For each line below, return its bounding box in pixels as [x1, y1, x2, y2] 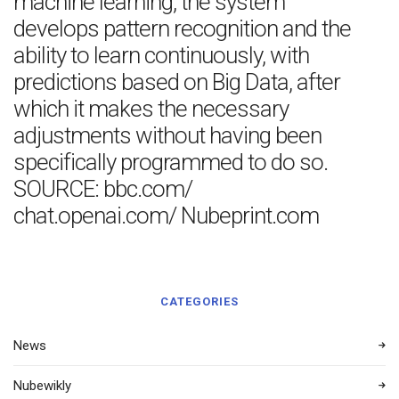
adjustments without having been [13, 122, 322, 149]
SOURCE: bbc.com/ [13, 175, 192, 202]
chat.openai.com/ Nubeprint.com [13, 202, 319, 229]
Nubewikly [13, 378, 71, 394]
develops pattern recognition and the [13, 15, 351, 42]
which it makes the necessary [13, 95, 289, 122]
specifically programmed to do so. [13, 149, 328, 175]
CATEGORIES [160, 295, 239, 308]
